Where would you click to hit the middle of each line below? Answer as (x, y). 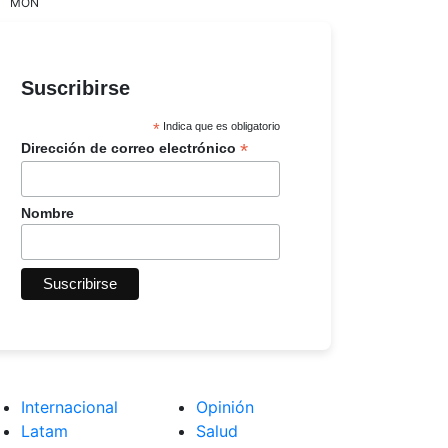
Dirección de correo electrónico (130, 147)
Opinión (225, 406)
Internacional (69, 406)
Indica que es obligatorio (220, 125)
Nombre (47, 212)
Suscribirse (75, 87)
